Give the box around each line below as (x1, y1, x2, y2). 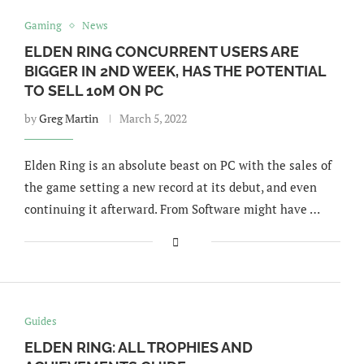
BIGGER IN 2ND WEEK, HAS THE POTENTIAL (24, 63, 326, 80)
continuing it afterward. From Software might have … (24, 201, 320, 217)
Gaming (24, 18, 62, 32)
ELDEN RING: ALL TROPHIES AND (24, 339, 253, 356)
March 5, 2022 (119, 110, 187, 126)
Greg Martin (38, 110, 98, 126)
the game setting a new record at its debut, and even (24, 179, 317, 195)
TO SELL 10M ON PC (24, 82, 163, 99)
